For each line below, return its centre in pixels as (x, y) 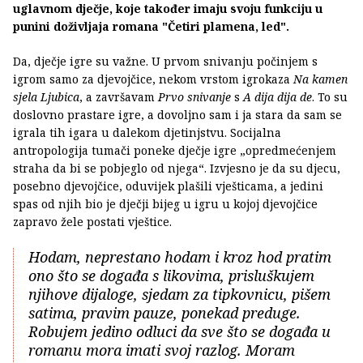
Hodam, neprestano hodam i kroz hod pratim (180, 256)
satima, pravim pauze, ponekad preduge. (164, 312)
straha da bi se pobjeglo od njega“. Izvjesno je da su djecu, (177, 168)
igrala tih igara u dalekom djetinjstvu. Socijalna (147, 132)
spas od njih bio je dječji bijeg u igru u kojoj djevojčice (165, 203)
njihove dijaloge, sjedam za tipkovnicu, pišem (179, 294)
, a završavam (119, 96)
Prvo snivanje (194, 96)
